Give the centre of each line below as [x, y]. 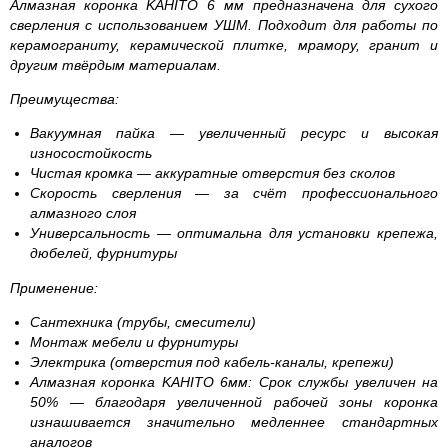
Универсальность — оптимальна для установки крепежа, [234, 232]
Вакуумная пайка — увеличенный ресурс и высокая [234, 132]
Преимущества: [64, 98]
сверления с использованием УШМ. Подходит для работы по [224, 24]
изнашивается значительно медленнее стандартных [234, 421]
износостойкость [91, 152]
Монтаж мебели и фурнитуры [134, 341]
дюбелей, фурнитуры [103, 252]
